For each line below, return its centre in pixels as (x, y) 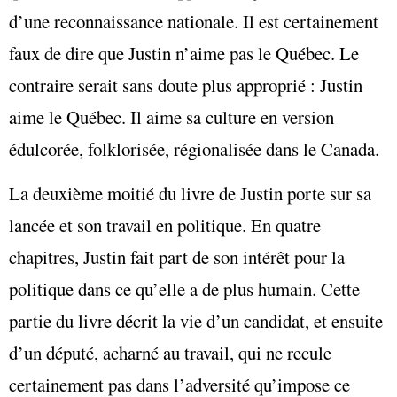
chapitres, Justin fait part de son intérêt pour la (177, 257)
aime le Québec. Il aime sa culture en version (171, 117)
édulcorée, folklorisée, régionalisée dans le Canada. (194, 148)
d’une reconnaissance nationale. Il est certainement (194, 21)
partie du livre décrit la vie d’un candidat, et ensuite (196, 321)
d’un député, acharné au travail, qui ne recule (170, 353)
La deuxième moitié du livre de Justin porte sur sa (190, 194)
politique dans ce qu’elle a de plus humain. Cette (184, 289)
